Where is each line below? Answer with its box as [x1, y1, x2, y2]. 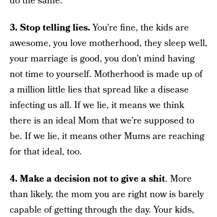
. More [165, 172, 192, 186]
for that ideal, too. [10, 145, 82, 158]
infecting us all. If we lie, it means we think [10, 98, 184, 112]
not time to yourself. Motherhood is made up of [10, 67, 202, 81]
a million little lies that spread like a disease [10, 83, 189, 96]
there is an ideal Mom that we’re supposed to [10, 114, 194, 127]
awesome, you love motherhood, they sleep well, [10, 36, 207, 50]
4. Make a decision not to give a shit [10, 172, 165, 186]
